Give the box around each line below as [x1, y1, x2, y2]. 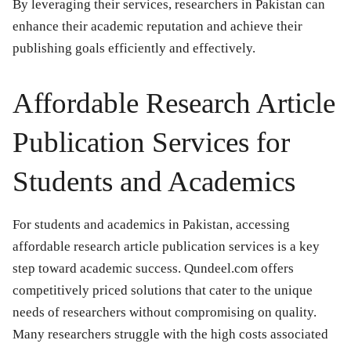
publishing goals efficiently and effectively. [13, 41, 255, 56]
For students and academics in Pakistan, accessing [13, 217, 290, 233]
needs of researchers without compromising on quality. [13, 305, 317, 320]
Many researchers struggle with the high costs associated [13, 327, 328, 342]
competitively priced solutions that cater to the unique [13, 283, 313, 299]
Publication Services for [13, 126, 290, 159]
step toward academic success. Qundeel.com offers [13, 261, 294, 277]
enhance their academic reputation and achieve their [13, 19, 302, 34]
